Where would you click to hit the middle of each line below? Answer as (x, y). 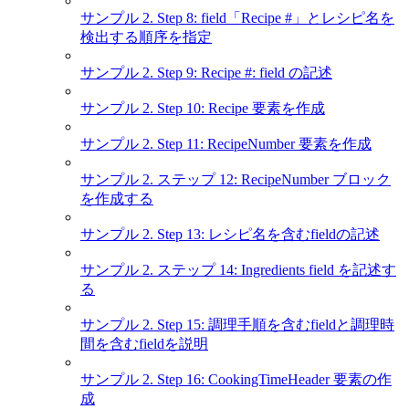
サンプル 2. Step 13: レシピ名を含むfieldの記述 (230, 234)
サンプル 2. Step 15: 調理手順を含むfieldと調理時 (237, 324)
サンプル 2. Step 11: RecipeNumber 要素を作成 (226, 143)
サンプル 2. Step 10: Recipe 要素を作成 (203, 108)
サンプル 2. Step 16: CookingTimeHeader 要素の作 (236, 379)
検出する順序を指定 (146, 37)
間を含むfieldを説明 (144, 343)
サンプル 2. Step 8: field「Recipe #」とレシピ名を (237, 17)
